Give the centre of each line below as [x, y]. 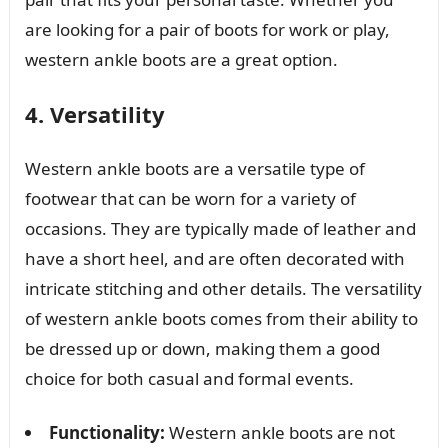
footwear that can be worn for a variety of [190, 198]
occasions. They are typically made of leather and [220, 228]
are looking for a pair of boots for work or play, [207, 29]
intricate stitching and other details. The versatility [223, 288]
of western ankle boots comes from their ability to [221, 318]
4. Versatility [94, 113]
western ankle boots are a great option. [181, 59]
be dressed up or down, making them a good [202, 348]
